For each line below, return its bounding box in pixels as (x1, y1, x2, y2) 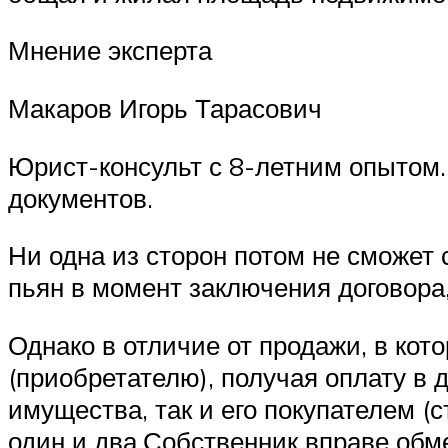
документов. (8, 181, 153, 214)
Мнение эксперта (8, 34, 212, 67)
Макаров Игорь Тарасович (8, 91, 322, 124)
